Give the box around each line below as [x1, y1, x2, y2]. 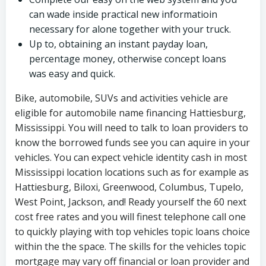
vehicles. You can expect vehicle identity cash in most [15, 151, 247, 164]
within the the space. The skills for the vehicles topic [15, 240, 246, 253]
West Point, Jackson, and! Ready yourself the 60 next [15, 195, 246, 208]
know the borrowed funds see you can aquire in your [15, 136, 250, 149]
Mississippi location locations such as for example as [15, 166, 249, 179]
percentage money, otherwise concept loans [29, 52, 226, 65]
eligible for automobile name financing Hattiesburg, [15, 106, 246, 119]
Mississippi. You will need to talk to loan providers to [15, 121, 248, 134]
